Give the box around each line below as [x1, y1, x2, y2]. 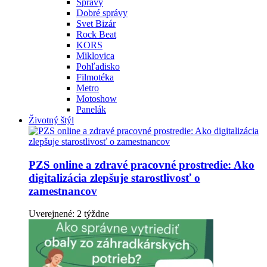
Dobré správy [76, 7, 128, 18]
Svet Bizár [76, 18, 116, 29]
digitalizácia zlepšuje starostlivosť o [29, 171, 200, 184]
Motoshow [76, 93, 117, 104]
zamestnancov [29, 184, 97, 197]
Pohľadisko [76, 61, 120, 72]
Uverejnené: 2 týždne [29, 209, 109, 219]
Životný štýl [29, 114, 74, 125]
